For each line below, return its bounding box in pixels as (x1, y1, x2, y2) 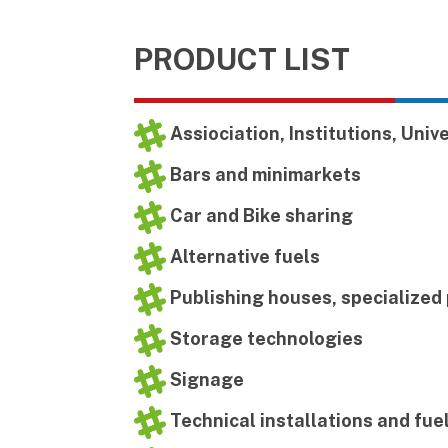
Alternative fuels (166, 246, 320, 268)
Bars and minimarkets (166, 164, 361, 186)
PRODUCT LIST (134, 41, 350, 77)
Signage (166, 369, 244, 391)
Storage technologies (166, 328, 363, 350)
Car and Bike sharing (166, 205, 353, 227)
